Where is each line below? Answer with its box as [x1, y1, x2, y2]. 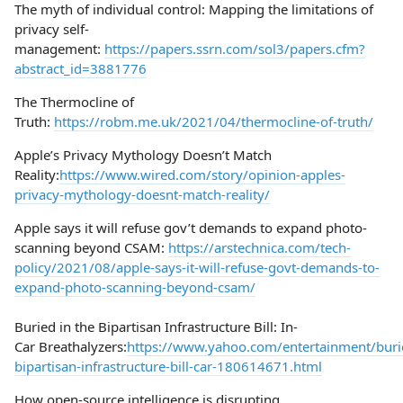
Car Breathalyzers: [14, 336, 127, 355]
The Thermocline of [14, 92, 134, 111]
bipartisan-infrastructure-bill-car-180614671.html [14, 356, 322, 375]
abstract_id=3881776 [14, 58, 147, 77]
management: [14, 39, 104, 58]
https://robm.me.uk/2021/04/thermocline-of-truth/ [54, 112, 373, 130]
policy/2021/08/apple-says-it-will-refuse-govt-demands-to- [14, 257, 380, 276]
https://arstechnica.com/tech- [168, 237, 351, 256]
